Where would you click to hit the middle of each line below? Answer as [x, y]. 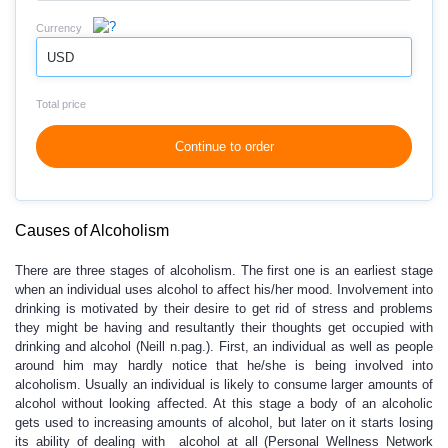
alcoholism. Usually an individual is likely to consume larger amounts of [224, 384]
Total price [61, 104]
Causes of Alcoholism [92, 230]
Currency [59, 28]
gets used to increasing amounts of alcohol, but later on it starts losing [224, 422]
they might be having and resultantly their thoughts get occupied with [224, 327]
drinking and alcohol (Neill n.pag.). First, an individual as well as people [224, 346]
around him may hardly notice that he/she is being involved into [224, 365]
